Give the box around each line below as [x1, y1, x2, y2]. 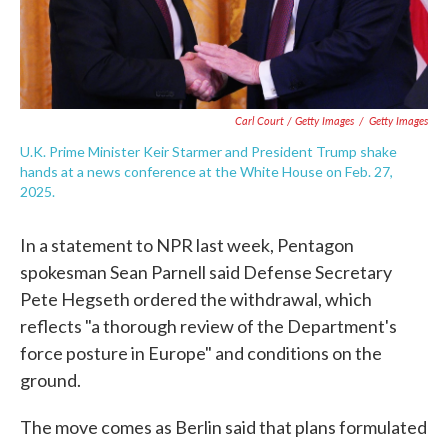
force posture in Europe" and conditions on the [20, 342, 382, 364]
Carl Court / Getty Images [235, 113, 354, 128]
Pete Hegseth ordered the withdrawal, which [20, 288, 372, 310]
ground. [20, 369, 81, 391]
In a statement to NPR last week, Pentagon [20, 234, 354, 256]
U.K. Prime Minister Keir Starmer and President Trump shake [20, 143, 397, 160]
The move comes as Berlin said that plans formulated [20, 416, 427, 438]
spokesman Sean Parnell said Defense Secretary [20, 261, 392, 283]
